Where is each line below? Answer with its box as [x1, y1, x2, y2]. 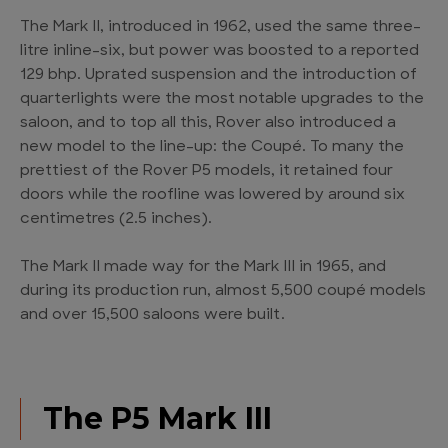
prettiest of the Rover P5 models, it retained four [20, 164, 393, 180]
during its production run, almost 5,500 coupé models [20, 284, 426, 300]
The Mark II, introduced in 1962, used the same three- [20, 20, 421, 36]
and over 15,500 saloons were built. [20, 308, 285, 324]
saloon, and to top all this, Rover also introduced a [20, 116, 396, 132]
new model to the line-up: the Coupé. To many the [20, 140, 404, 156]
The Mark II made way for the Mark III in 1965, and [20, 260, 386, 276]
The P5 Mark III [43, 400, 272, 438]
